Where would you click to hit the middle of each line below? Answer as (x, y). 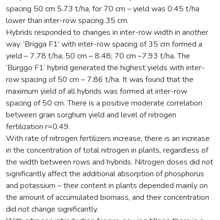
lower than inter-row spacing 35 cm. (67, 20)
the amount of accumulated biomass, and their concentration (108, 197)
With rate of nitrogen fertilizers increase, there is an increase (108, 138)
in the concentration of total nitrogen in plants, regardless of (107, 150)
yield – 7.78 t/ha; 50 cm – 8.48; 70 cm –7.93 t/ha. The (98, 56)
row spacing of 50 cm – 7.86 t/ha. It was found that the (100, 79)
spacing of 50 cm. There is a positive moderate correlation (104, 103)
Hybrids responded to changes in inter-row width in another (107, 32)
